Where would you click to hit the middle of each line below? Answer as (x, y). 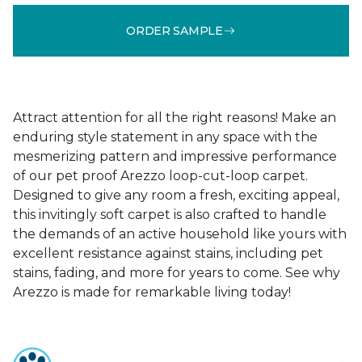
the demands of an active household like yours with (180, 234)
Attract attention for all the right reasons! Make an (175, 118)
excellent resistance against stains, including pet (168, 253)
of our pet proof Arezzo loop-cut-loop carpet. (160, 176)
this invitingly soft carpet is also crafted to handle (170, 215)
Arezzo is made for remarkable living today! (152, 292)
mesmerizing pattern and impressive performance (175, 156)
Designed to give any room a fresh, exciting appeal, (176, 195)
